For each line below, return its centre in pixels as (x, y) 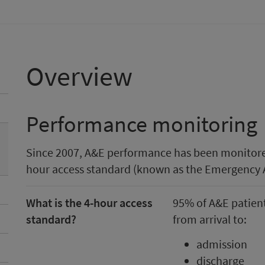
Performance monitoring (142, 124)
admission (222, 244)
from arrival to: (209, 219)
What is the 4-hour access (89, 203)
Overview (79, 76)
